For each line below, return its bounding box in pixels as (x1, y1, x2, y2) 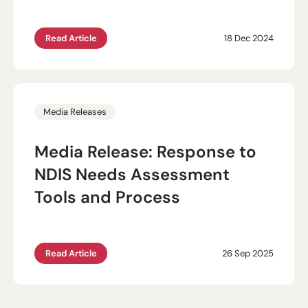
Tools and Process (34, 186, 180, 207)
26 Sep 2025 (222, 247, 274, 258)
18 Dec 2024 (224, 32, 274, 43)
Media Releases (43, 105, 107, 117)
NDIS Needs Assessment (34, 164, 230, 184)
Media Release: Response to (34, 141, 256, 162)
